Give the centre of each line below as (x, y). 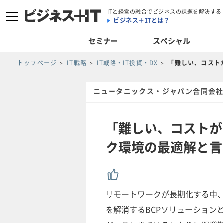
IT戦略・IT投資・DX (127, 63)
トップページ (37, 63)
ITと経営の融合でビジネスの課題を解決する (164, 11)
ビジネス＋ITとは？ (142, 20)
